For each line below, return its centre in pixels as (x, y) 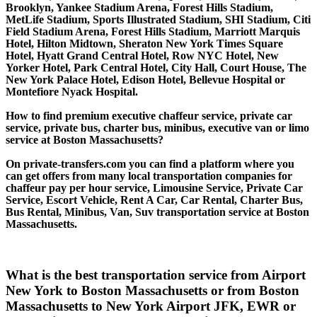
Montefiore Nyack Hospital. (72, 91)
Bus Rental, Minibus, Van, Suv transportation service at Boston (157, 212)
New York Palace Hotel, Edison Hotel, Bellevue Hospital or (145, 79)
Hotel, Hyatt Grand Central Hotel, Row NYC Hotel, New (142, 55)
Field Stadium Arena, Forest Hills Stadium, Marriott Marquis (153, 31)
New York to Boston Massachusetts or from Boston (152, 290)
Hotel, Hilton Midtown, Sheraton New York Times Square (144, 43)
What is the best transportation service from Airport (156, 275)
